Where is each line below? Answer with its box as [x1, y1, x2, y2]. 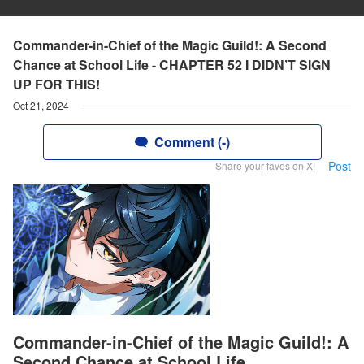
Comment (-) [154, 132, 230, 151]
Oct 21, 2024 [13, 98, 69, 112]
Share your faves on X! [215, 158, 315, 172]
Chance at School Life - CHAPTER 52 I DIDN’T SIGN [13, 55, 331, 74]
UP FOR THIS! [13, 75, 100, 93]
